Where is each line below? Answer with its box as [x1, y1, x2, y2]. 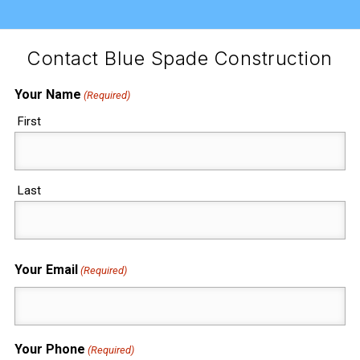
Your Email [14, 262, 78, 278]
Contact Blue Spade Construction [27, 47, 333, 71]
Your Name [14, 87, 81, 103]
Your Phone [14, 342, 85, 358]
